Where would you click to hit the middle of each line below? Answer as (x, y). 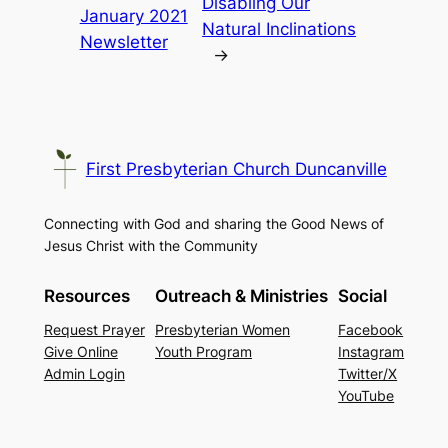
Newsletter (123, 41)
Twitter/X (368, 374)
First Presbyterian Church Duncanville (236, 169)
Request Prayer (94, 330)
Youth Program (203, 352)
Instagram (371, 352)
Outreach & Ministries (241, 295)
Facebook (371, 330)
